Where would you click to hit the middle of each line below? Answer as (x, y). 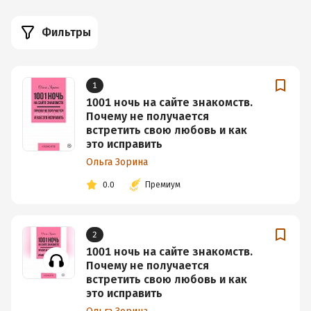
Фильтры (66, 32)
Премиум (163, 185)
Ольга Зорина (117, 162)
